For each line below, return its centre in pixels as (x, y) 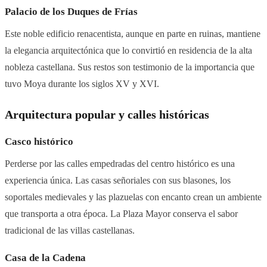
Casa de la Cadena (45, 258)
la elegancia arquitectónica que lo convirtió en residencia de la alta (128, 51)
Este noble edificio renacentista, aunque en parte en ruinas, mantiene (133, 34)
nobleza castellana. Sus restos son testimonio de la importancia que (130, 67)
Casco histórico (39, 142)
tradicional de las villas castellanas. (70, 231)
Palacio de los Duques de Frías (71, 12)
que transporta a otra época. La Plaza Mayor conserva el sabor (121, 214)
